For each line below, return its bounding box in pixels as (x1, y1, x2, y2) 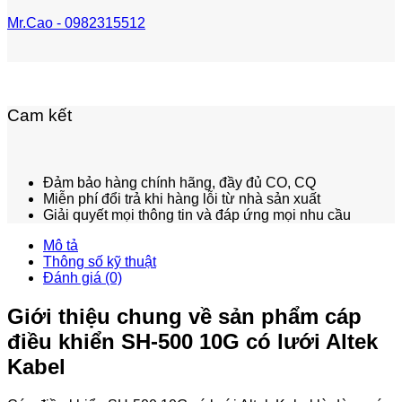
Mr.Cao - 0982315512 (7, 15, 145, 31)
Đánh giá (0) (43, 269, 122, 285)
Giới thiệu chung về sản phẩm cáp (7, 303, 362, 328)
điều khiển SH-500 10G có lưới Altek (7, 328, 378, 354)
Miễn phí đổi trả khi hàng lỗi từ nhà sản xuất (43, 190, 320, 206)
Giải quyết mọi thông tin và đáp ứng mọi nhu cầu (43, 206, 351, 223)
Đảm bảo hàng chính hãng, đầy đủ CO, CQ (43, 174, 316, 190)
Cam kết (7, 106, 72, 126)
